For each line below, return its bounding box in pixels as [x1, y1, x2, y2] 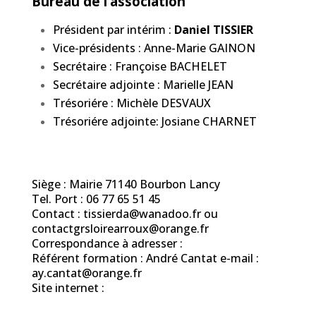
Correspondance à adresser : [31, 235, 183, 251]
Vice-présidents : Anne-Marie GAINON [52, 39, 255, 56]
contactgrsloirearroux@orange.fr [31, 220, 209, 236]
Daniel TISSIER [174, 21, 253, 37]
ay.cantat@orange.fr [31, 265, 142, 281]
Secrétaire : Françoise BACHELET [52, 58, 227, 74]
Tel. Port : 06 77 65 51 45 [31, 190, 161, 207]
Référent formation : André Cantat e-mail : [31, 250, 259, 266]
